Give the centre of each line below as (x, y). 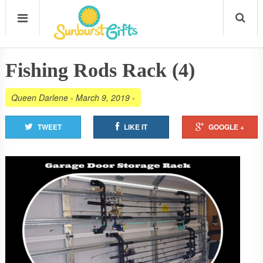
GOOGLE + (226, 127)
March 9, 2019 (102, 97)
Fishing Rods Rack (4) (100, 70)
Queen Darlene (39, 97)
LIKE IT (135, 127)
